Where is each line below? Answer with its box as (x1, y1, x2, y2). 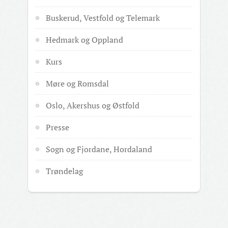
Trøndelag (46, 165, 83, 177)
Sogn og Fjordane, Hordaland (46, 144, 152, 155)
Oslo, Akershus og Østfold (46, 100, 139, 111)
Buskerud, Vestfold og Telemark (46, 12, 160, 23)
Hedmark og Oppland (46, 34, 123, 45)
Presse (46, 122, 69, 133)
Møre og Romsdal (46, 78, 109, 89)
